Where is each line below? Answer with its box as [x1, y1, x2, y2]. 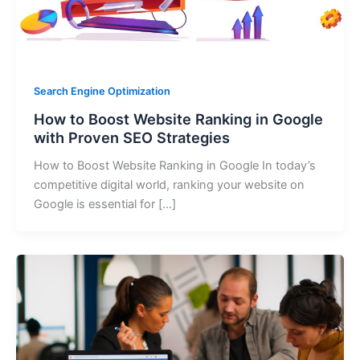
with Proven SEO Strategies [33, 129, 230, 147]
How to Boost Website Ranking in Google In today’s [33, 158, 316, 174]
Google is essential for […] [33, 197, 176, 212]
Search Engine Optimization [33, 85, 170, 98]
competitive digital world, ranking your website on [33, 178, 305, 193]
